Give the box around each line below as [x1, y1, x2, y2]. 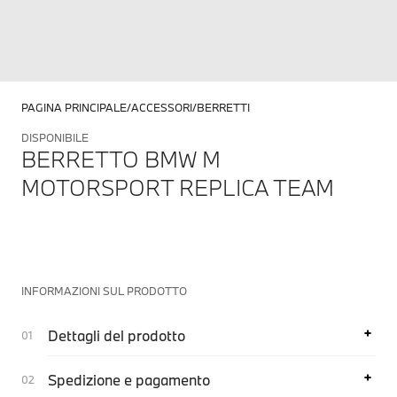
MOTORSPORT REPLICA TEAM [21, 173, 334, 202]
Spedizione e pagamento [48, 370, 210, 389]
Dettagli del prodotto [48, 326, 185, 345]
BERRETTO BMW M [21, 144, 221, 174]
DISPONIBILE [21, 130, 89, 144]
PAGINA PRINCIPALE [21, 100, 127, 114]
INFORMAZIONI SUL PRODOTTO [21, 284, 187, 298]
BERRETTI [197, 100, 250, 114]
